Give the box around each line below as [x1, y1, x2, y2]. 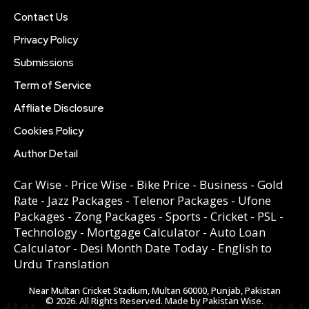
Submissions [14, 55, 74, 70]
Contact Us [14, 10, 68, 24]
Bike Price [137, 176, 190, 192]
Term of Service [14, 78, 92, 92]
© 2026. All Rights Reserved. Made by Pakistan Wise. [46, 294, 263, 307]
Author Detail [14, 146, 78, 161]
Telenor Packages [132, 192, 228, 208]
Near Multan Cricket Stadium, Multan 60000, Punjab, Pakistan [28, 283, 281, 297]
